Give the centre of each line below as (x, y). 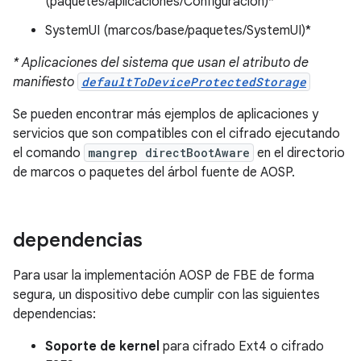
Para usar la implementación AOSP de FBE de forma (164, 276)
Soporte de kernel (102, 346)
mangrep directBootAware (169, 153)
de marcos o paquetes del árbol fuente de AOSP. (154, 172)
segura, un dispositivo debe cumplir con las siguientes (166, 295)
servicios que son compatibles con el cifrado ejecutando (176, 134)
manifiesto (45, 82)
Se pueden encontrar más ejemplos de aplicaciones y (166, 114)
